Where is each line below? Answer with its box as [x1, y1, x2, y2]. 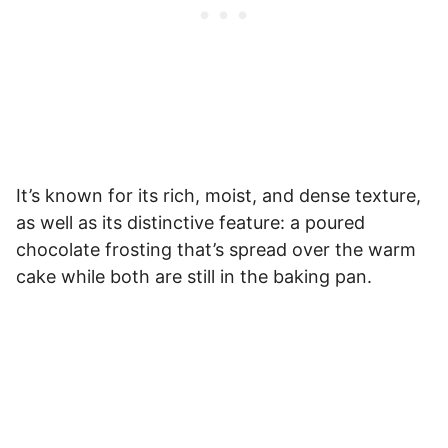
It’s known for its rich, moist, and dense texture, [16, 184, 421, 206]
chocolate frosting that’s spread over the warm [16, 238, 416, 260]
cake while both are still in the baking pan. [16, 265, 372, 287]
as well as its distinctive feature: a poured [16, 211, 365, 233]
